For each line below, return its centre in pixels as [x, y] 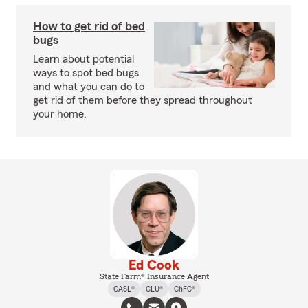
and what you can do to [89, 87]
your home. [60, 114]
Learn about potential [84, 59]
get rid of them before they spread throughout [143, 100]
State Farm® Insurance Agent [154, 276]
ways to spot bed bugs [86, 73]
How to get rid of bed [89, 26]
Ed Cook [154, 265]
